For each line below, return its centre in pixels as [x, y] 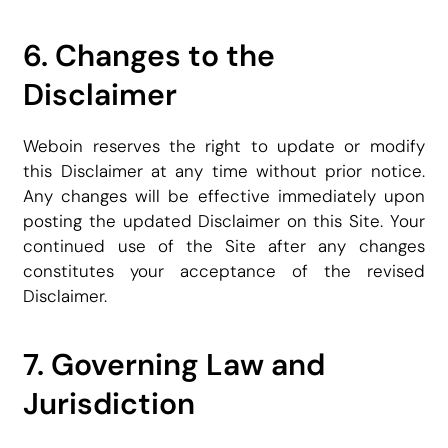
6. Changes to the [149, 56]
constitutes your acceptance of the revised [224, 271]
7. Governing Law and [174, 365]
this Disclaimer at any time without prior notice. [224, 171]
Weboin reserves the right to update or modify [224, 146]
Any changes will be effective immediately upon [224, 196]
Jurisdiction [109, 404]
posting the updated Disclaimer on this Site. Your [224, 221]
